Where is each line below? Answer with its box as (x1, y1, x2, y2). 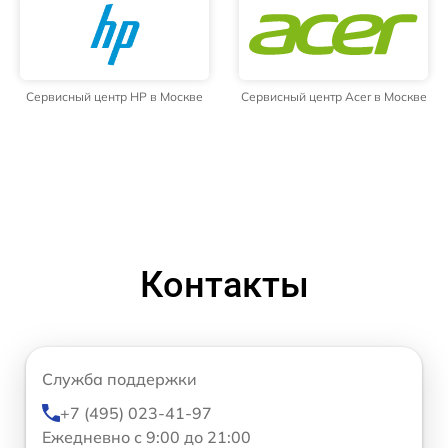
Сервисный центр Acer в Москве (240, 88, 427, 104)
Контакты (139, 263, 309, 306)
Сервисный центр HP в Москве (26, 88, 203, 104)
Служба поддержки (42, 368, 197, 389)
